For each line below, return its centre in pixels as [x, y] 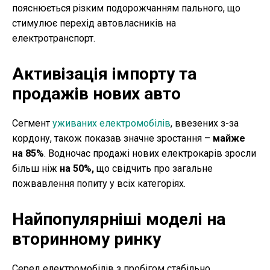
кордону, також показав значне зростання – [112, 139]
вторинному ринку [86, 239]
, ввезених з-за [205, 124]
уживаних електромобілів [111, 124]
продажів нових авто [96, 94]
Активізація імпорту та [104, 74]
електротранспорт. [54, 39]
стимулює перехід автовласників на [94, 24]
